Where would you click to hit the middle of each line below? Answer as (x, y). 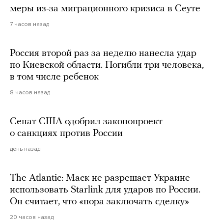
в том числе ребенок (54, 77)
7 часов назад (29, 24)
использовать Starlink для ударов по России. (105, 190)
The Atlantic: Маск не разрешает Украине (100, 178)
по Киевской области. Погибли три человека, (107, 65)
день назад (25, 149)
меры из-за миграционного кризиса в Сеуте (105, 9)
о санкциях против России (66, 133)
